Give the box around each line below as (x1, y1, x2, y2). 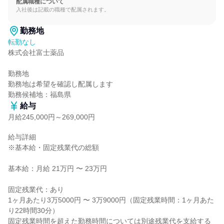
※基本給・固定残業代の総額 (8, 143, 99, 151)
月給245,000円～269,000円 (8, 113, 95, 121)
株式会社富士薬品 (8, 48, 64, 56)
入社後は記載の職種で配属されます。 (16, 6, 109, 12)
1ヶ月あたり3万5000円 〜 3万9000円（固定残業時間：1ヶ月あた (8, 196, 214, 204)
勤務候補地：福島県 (8, 90, 71, 98)
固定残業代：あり (8, 185, 64, 193)
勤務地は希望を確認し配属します (8, 80, 113, 88)
